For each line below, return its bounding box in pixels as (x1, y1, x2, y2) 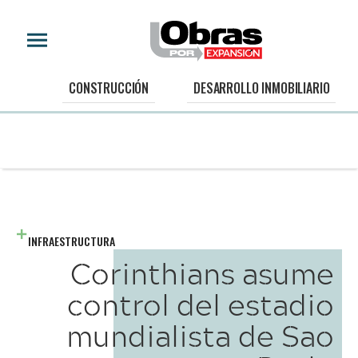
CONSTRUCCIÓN (69, 78, 149, 98)
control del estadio (67, 281, 334, 327)
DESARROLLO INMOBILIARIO (193, 78, 330, 98)
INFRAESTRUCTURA (28, 233, 115, 249)
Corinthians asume (70, 250, 334, 296)
